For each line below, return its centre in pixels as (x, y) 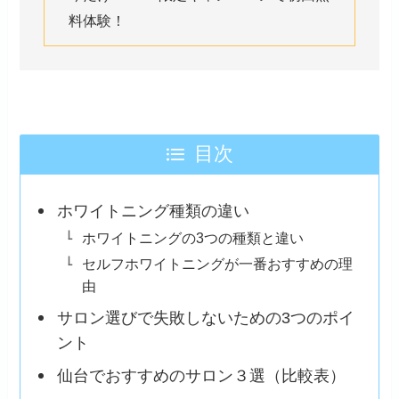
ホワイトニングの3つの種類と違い (192, 238)
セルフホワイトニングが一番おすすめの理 (217, 264)
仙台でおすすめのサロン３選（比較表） (201, 376)
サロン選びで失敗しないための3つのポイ (205, 318)
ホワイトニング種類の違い (153, 212)
